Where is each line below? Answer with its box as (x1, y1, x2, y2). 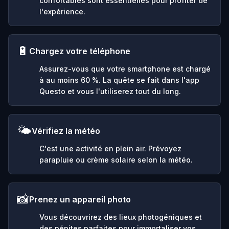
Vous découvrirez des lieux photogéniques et (39, 212, 202, 221)
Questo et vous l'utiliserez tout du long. (39, 86, 181, 96)
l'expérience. (39, 7, 85, 16)
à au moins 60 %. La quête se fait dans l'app (39, 75, 199, 84)
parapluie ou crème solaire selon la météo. (39, 155, 193, 164)
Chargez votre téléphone (29, 45, 130, 56)
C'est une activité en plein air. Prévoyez (39, 144, 181, 153)
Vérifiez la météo (32, 125, 100, 136)
